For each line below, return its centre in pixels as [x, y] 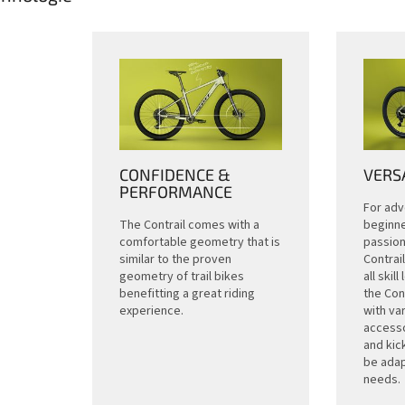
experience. [151, 311]
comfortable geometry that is [199, 242]
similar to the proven [175, 259]
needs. [381, 379]
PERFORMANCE [175, 191]
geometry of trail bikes [181, 276]
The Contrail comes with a [189, 225]
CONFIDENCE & [174, 174]
